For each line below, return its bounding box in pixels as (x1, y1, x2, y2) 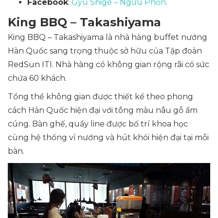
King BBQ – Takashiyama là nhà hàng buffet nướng (8, 33, 207, 42)
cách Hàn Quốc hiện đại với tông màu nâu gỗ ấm (8, 106, 198, 115)
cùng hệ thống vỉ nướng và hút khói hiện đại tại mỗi (8, 133, 209, 142)
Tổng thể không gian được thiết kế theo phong (8, 92, 193, 101)
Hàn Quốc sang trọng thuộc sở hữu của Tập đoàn (8, 46, 202, 55)
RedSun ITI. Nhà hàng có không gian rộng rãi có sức (8, 60, 209, 69)
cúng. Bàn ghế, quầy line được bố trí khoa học (8, 119, 188, 128)
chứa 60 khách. (8, 73, 67, 83)
